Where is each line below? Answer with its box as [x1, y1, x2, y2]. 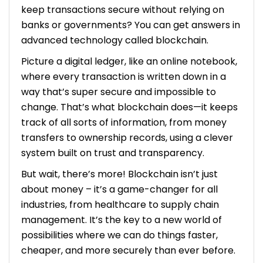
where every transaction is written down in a [21, 69, 226, 83]
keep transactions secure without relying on [21, 2, 224, 16]
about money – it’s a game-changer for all [21, 182, 218, 196]
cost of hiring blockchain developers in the [49, 3, 245, 16]
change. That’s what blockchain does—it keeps [21, 100, 238, 114]
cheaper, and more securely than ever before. [21, 243, 235, 257]
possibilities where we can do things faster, [21, 228, 218, 242]
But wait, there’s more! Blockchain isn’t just [21, 167, 218, 181]
